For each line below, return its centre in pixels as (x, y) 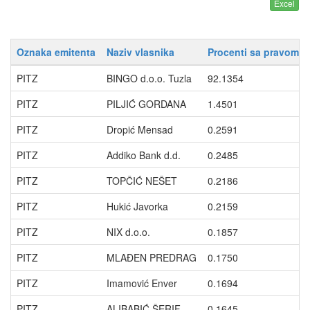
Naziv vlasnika (140, 52)
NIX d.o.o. (128, 232)
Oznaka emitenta (56, 52)
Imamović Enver (142, 283)
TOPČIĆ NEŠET (142, 181)
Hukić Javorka (137, 206)
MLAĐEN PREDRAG (152, 257)
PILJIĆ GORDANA (146, 104)
